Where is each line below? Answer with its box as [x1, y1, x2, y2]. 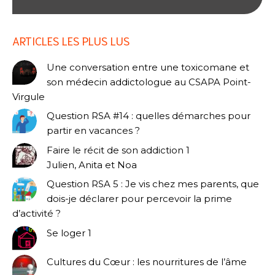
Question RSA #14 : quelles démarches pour [47, 110, 250, 122]
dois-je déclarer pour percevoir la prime [47, 193, 232, 205]
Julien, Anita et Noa [47, 158, 137, 171]
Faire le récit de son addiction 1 [47, 144, 190, 156]
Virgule [12, 90, 45, 103]
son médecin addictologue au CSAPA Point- [47, 76, 251, 88]
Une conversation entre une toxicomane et [47, 61, 249, 73]
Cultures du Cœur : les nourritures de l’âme [47, 256, 247, 268]
